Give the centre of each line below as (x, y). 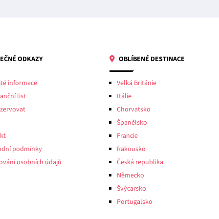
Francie (127, 136)
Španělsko (132, 122)
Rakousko (131, 149)
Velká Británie (137, 83)
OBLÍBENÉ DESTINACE (151, 59)
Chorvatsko (134, 109)
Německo (131, 175)
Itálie (124, 96)
